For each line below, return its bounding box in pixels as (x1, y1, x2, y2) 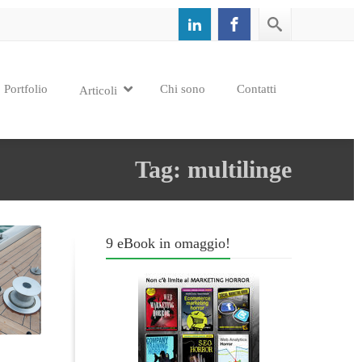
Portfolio (4, 82, 48, 95)
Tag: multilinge (135, 156, 292, 183)
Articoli (79, 83, 117, 97)
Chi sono (160, 82, 205, 95)
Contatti (237, 82, 276, 95)
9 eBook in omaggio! (106, 235, 230, 251)
